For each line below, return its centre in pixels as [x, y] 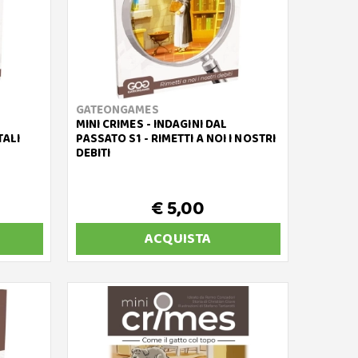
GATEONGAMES [117, 110]
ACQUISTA [178, 239]
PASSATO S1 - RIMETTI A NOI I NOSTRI [176, 139]
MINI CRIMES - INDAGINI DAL [151, 125]
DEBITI [93, 153]
